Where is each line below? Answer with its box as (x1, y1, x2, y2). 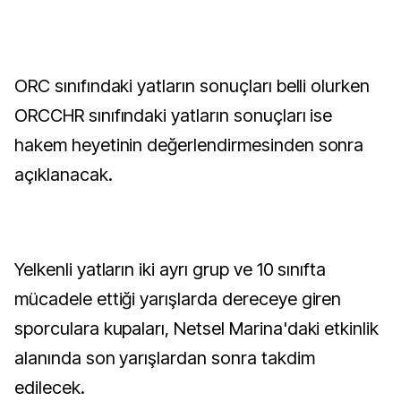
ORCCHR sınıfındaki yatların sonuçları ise (14, 105, 333, 126)
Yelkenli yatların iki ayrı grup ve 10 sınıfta (14, 259, 327, 280)
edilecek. (14, 377, 85, 398)
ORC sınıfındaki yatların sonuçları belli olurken (14, 75, 371, 97)
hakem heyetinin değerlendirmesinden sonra (14, 134, 364, 156)
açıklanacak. (14, 164, 113, 185)
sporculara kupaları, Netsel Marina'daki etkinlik (14, 318, 380, 339)
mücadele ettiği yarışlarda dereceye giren (14, 288, 342, 310)
